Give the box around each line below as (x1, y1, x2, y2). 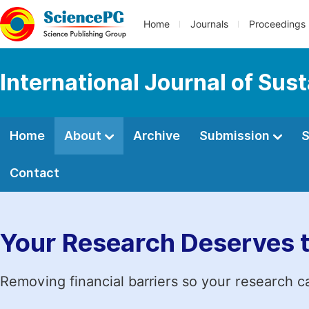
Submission (199, 128, 272, 143)
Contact (10, 166, 59, 180)
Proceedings (249, 19, 306, 30)
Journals (190, 19, 228, 30)
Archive (133, 128, 180, 143)
